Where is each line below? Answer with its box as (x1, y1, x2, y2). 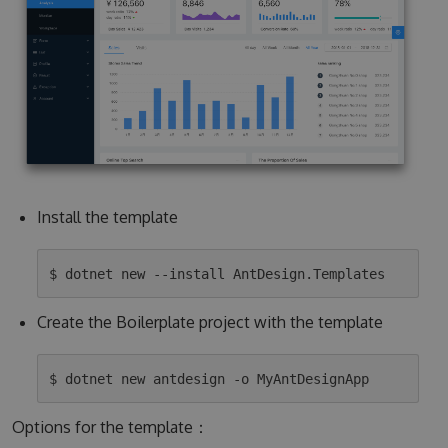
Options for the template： (11, 417, 209, 438)
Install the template (36, 207, 178, 228)
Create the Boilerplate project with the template (36, 312, 383, 333)
